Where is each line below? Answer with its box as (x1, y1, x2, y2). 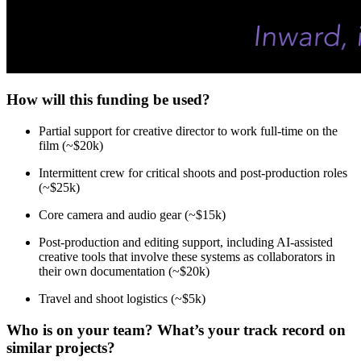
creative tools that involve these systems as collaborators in (39, 250, 335, 264)
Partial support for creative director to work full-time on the (39, 124, 338, 139)
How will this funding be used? (6, 91, 210, 109)
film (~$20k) (39, 139, 103, 153)
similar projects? (6, 338, 115, 356)
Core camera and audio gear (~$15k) (39, 208, 226, 222)
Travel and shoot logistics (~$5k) (39, 292, 205, 306)
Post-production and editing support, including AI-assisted (39, 235, 333, 250)
